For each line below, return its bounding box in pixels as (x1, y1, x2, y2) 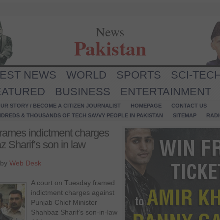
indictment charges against (31, 189, 114, 196)
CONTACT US (171, 103, 207, 109)
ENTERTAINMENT (120, 85, 211, 98)
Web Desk (9, 159, 41, 167)
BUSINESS (55, 85, 110, 98)
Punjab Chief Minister (31, 198, 97, 206)
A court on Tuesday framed (31, 179, 115, 187)
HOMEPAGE (131, 103, 162, 109)
